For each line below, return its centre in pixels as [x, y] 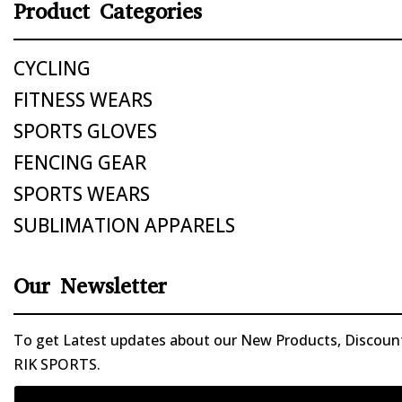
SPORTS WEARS [81, 194]
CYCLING [52, 69]
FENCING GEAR [79, 163]
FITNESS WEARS [83, 100]
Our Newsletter [90, 287]
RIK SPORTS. [57, 365]
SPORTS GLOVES [85, 131]
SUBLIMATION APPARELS [124, 226]
